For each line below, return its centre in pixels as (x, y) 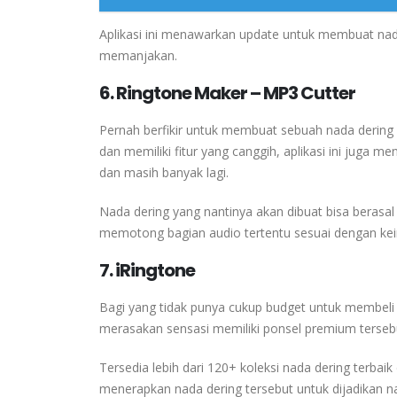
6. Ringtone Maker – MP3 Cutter (227, 93)
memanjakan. (138, 55)
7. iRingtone (147, 270)
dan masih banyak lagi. (164, 172)
